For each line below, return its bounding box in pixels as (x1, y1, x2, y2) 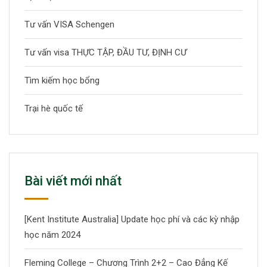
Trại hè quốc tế (24, 103, 83, 114)
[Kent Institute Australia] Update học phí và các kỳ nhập (24, 214, 240, 225)
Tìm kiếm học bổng (24, 75, 100, 86)
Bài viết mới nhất (24, 173, 122, 188)
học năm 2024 (24, 229, 80, 240)
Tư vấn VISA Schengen (24, 19, 114, 30)
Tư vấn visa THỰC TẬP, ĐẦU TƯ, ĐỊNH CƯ (24, 47, 187, 58)
